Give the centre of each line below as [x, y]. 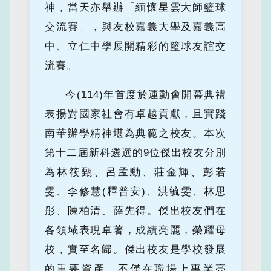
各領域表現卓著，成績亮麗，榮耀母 [135, 230]
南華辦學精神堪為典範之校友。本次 [135, 134]
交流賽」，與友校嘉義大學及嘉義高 [135, 27]
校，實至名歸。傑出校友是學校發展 [135, 250]
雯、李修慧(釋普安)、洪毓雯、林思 [135, 192]
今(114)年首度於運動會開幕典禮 [146, 95]
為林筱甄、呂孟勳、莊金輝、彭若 [135, 172]
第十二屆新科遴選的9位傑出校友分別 [135, 153]
